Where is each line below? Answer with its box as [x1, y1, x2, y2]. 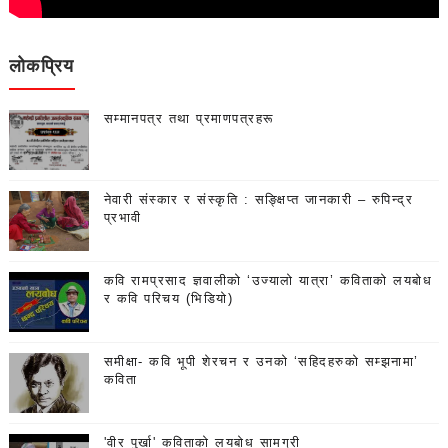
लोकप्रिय [8, 53, 75, 78]
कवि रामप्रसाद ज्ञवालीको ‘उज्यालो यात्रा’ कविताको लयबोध [103, 273, 433, 289]
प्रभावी [103, 210, 142, 226]
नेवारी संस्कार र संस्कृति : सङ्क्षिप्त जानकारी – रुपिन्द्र [103, 192, 414, 208]
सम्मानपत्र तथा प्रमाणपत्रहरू [103, 111, 274, 127]
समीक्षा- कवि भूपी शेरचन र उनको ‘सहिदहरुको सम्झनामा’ [103, 354, 419, 370]
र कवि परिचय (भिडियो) [103, 291, 234, 307]
